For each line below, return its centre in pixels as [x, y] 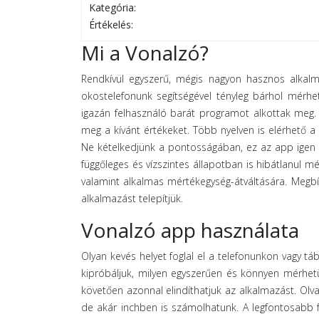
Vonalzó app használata [190, 230]
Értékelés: [111, 25]
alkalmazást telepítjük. [132, 198]
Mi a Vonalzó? [145, 53]
